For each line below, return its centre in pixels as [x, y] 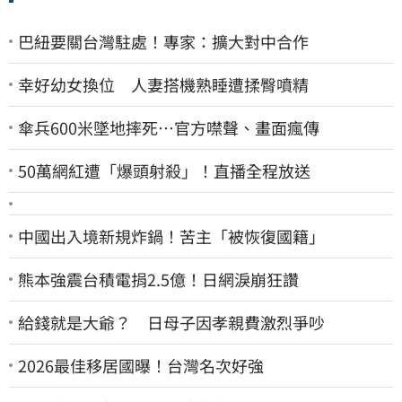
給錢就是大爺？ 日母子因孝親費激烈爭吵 [171, 322]
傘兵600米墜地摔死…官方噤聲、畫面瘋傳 [169, 127]
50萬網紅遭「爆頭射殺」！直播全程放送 [164, 170]
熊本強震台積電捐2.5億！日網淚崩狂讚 [158, 279]
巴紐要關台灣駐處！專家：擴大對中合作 [163, 41]
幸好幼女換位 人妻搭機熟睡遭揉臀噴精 [163, 84]
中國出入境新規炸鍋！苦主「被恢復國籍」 [171, 236]
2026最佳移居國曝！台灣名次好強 [141, 365]
